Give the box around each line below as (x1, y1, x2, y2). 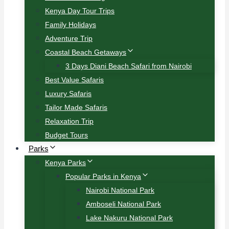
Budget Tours (45, 131, 88, 139)
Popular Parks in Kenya (65, 172, 141, 180)
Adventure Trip (45, 34, 93, 42)
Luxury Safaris (45, 89, 91, 98)
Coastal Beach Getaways (45, 48, 126, 56)
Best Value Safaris (45, 76, 104, 84)
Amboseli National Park (86, 200, 161, 208)
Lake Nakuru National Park (86, 214, 173, 222)
